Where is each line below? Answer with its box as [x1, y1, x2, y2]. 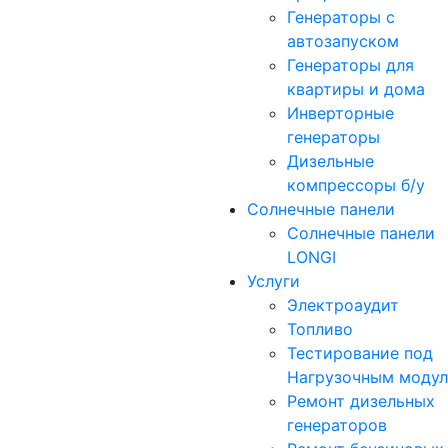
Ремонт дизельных [287, 391, 435, 412]
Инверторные [287, 103, 394, 124]
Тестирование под [287, 343, 433, 364]
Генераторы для [287, 55, 414, 76]
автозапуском [287, 31, 399, 52]
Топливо [287, 319, 353, 340]
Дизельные [287, 151, 374, 172]
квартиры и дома [287, 79, 425, 100]
